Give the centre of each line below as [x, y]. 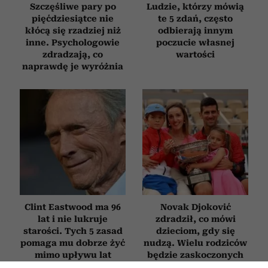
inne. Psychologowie [73, 42]
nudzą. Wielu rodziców [195, 243]
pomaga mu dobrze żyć [73, 243]
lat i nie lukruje [73, 219]
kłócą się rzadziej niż [73, 30]
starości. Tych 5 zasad [73, 231]
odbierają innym [195, 30]
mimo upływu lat [73, 255]
